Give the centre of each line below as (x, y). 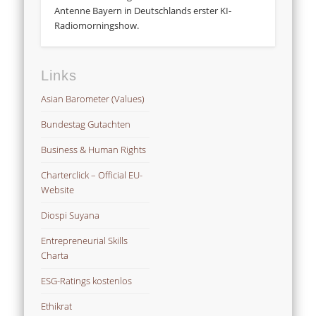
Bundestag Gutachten (86, 124)
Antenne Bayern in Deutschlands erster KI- (143, 10)
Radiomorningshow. (97, 25)
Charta (55, 256)
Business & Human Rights (94, 150)
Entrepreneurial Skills (85, 241)
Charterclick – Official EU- (92, 175)
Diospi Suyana (71, 215)
